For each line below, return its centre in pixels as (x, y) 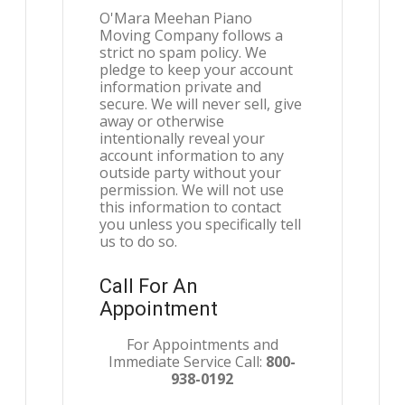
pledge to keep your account (197, 70)
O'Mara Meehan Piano (176, 18)
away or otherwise (162, 121)
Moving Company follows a (192, 35)
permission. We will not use (192, 190)
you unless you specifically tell (201, 224)
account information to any (192, 155)
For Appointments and (202, 344)
